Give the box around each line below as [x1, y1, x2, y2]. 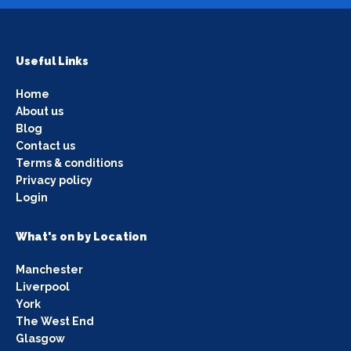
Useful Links [16, 54, 89, 67]
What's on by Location [16, 230, 147, 243]
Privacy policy [16, 173, 92, 186]
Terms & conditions [16, 156, 123, 169]
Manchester [16, 262, 83, 276]
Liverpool [16, 280, 70, 293]
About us [16, 104, 63, 118]
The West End [16, 314, 94, 327]
